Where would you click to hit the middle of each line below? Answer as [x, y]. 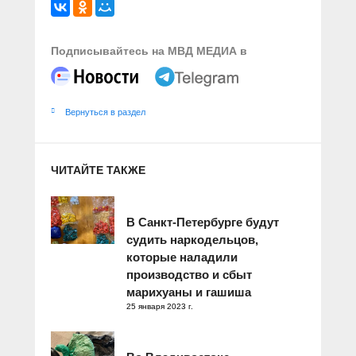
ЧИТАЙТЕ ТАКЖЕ [98, 170]
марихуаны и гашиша [189, 292]
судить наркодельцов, [192, 240]
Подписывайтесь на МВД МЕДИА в [149, 51]
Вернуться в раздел [105, 112]
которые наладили [182, 257]
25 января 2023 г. [160, 307]
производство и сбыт [189, 275]
